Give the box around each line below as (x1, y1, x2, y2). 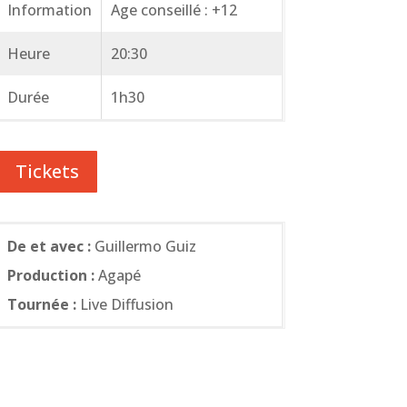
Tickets (15, 158, 79, 184)
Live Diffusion (75, 293, 174, 314)
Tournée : (6, 293, 76, 314)
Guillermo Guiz (90, 235, 196, 256)
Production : (6, 264, 94, 285)
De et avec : (6, 235, 91, 256)
